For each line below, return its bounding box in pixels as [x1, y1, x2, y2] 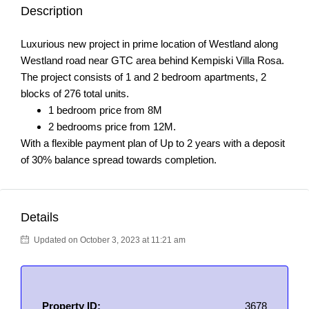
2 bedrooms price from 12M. [48, 121, 176, 132]
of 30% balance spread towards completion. [21, 154, 217, 166]
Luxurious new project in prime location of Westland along [21, 38, 278, 50]
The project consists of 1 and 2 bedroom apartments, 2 [21, 71, 266, 83]
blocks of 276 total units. [21, 88, 129, 99]
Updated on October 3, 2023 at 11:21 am [32, 235, 186, 245]
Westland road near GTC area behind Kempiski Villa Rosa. [21, 54, 284, 66]
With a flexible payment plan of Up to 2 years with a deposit [21, 137, 285, 149]
